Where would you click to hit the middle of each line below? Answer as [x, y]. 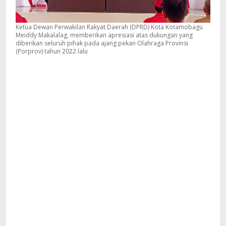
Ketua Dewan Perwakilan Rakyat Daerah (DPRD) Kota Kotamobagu [109, 27]
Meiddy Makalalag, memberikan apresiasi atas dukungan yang [104, 35]
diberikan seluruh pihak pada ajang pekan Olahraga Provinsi [102, 43]
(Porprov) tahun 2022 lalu [52, 51]
